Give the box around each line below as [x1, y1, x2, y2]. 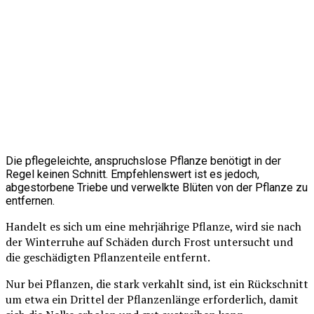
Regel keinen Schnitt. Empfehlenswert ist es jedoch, [6, 168, 259, 182]
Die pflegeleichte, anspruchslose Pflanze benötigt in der [6, 154, 281, 168]
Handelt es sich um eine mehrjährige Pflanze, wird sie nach [6, 219, 301, 235]
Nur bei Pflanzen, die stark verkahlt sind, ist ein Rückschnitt [6, 276, 308, 292]
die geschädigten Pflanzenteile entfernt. [6, 250, 210, 266]
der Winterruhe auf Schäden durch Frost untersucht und [6, 234, 293, 250]
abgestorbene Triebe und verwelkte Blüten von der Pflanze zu [6, 181, 308, 195]
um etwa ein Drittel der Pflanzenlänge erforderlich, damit [6, 292, 299, 308]
